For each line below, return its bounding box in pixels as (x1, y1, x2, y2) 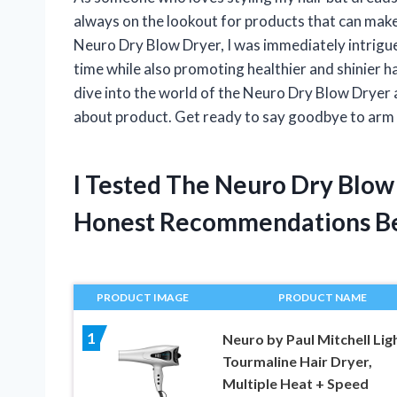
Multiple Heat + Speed (222, 375, 369, 393)
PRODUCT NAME (277, 291, 367, 305)
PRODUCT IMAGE (97, 291, 190, 305)
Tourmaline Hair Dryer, (222, 353, 372, 370)
